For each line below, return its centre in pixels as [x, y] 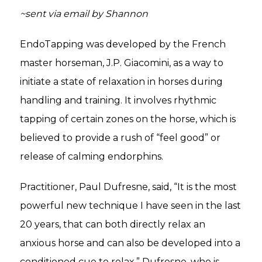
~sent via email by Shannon [84, 13]
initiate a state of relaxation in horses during [121, 81]
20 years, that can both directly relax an [113, 224]
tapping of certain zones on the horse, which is [128, 119]
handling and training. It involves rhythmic [118, 100]
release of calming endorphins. [92, 156]
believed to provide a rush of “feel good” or [120, 137]
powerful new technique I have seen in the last [130, 205]
